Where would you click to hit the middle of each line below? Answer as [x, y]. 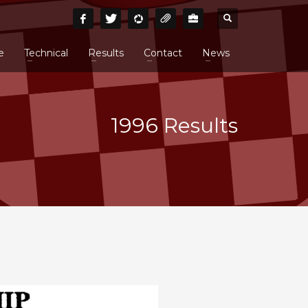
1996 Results [174, 125]
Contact [163, 53]
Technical [46, 53]
